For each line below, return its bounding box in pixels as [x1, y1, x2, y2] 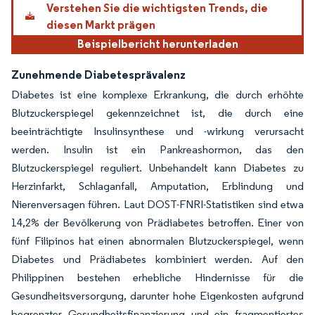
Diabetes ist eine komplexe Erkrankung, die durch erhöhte [11, 87, 304, 101]
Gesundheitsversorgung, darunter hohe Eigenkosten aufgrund [11, 288, 304, 302]
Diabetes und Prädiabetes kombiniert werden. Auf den [11, 252, 304, 266]
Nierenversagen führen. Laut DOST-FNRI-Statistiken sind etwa [11, 197, 304, 211]
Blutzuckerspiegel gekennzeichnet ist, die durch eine [11, 105, 304, 120]
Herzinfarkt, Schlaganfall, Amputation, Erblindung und [11, 179, 304, 193]
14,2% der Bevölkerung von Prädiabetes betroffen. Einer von [11, 215, 304, 229]
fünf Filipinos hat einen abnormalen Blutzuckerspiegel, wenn [11, 233, 304, 247]
